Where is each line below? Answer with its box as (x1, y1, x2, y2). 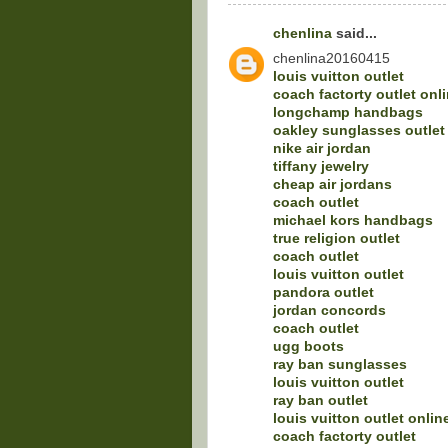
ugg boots (273, 338, 344, 354)
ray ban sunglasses (273, 356, 407, 372)
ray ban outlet (273, 392, 368, 408)
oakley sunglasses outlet (273, 122, 445, 138)
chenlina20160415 (273, 50, 390, 66)
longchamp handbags (273, 104, 423, 120)
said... (332, 26, 377, 42)
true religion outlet (273, 230, 400, 246)
